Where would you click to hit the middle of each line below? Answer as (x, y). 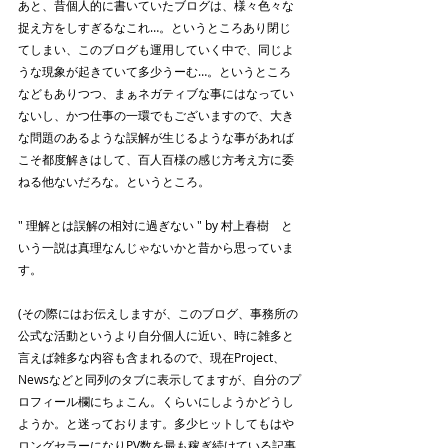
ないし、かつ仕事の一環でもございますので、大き (156, 115)
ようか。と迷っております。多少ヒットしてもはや (156, 423)
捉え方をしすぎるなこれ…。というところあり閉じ (154, 27)
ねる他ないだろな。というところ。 (114, 181)
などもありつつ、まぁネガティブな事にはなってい (156, 93)
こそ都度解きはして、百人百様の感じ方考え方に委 (156, 159)
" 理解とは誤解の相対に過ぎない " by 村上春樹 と (155, 225)
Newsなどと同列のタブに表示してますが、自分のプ (159, 379)
